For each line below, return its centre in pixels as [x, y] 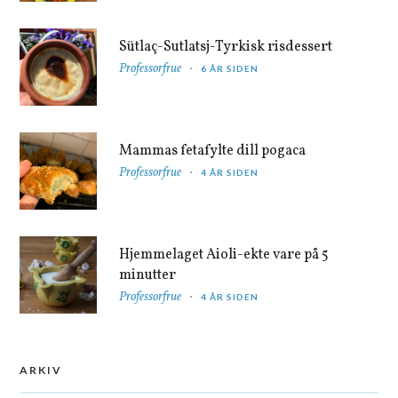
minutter [148, 275]
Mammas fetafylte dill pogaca [213, 151]
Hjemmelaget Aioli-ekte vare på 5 [224, 255]
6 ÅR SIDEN [230, 68]
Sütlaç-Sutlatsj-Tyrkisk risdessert [226, 47]
